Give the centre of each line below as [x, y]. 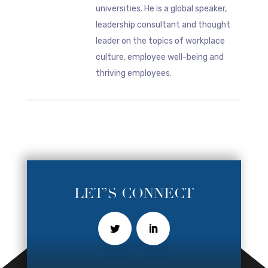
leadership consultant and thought [163, 25]
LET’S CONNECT [134, 194]
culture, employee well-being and [159, 57]
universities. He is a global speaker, [161, 9]
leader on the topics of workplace [160, 41]
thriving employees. [133, 74]
